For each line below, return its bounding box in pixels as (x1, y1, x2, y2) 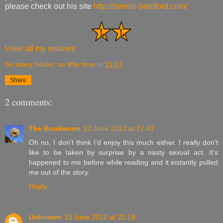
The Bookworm (29, 124, 80, 132)
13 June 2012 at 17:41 (83, 124, 154, 132)
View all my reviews (5, 44, 75, 53)
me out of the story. (29, 168, 90, 176)
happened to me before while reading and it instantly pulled (29, 158, 218, 166)
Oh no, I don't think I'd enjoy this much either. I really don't (29, 138, 218, 146)
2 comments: (5, 96, 52, 109)
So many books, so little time (5, 60, 95, 68)
